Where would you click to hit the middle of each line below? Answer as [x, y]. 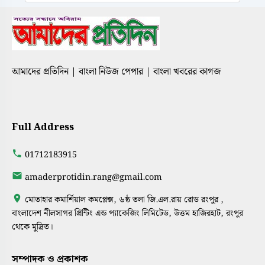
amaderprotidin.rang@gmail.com [93, 177]
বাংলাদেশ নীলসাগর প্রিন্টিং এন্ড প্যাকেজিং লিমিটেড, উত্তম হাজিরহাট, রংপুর [127, 213]
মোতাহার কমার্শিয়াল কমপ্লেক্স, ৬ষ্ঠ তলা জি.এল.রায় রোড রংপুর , [123, 199]
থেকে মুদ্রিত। [33, 227]
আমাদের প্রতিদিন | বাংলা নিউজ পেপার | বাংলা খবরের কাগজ [117, 72]
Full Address [43, 127]
